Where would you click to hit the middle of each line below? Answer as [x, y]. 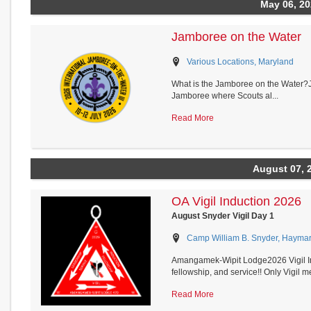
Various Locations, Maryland [240, 62]
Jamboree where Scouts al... [225, 96]
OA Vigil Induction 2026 [236, 201]
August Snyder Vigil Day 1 [222, 216]
